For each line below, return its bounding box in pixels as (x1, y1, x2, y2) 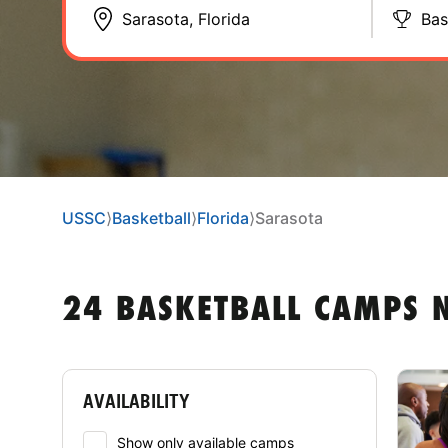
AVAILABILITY (83, 389, 190, 412)
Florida (197, 208, 249, 228)
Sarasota (255, 208, 323, 228)
